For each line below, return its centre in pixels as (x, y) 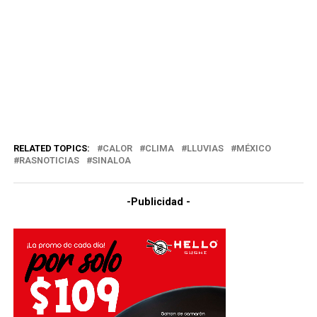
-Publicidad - (158, 202)
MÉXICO (253, 149)
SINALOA (111, 161)
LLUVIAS (205, 149)
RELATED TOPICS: (51, 149)
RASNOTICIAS (49, 161)
